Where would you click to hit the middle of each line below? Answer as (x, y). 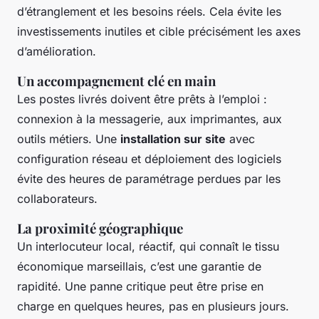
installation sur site (173, 139)
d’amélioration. (57, 52)
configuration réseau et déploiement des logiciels (149, 159)
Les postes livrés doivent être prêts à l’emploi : (142, 99)
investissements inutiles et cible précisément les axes (159, 32)
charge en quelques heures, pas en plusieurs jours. (153, 307)
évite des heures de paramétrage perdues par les (149, 179)
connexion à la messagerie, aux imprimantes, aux (150, 119)
